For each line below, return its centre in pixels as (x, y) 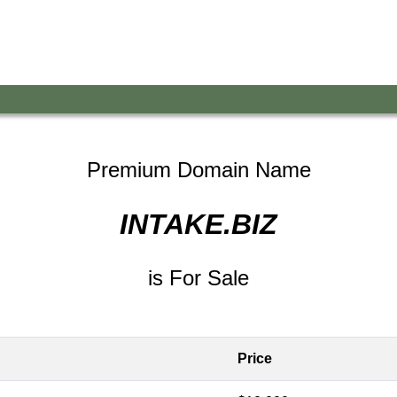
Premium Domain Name (198, 170)
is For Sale (198, 278)
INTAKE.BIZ (198, 224)
